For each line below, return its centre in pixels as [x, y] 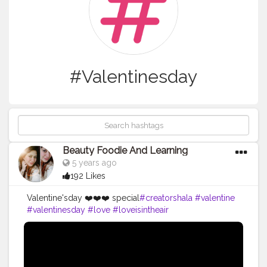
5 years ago [93, 163]
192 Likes [88, 176]
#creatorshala [166, 198]
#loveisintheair [141, 210]
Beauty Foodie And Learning [125, 151]
